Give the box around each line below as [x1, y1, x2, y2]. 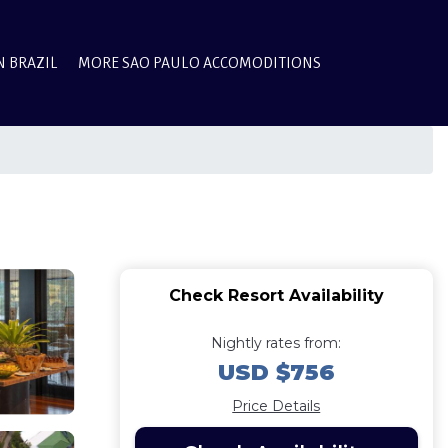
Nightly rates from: [211, 334, 342, 352]
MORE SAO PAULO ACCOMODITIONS [78, 53, 321, 72]
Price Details [232, 397, 321, 415]
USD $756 [217, 359, 335, 386]
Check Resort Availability [168, 286, 384, 305]
